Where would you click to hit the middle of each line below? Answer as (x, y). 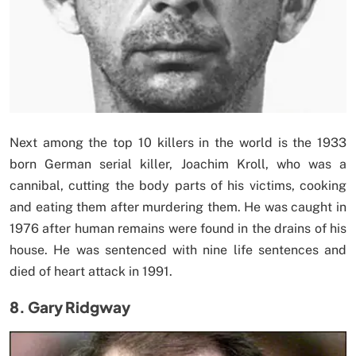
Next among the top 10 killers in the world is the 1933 (178, 143)
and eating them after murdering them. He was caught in (178, 207)
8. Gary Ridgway (70, 307)
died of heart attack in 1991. (91, 272)
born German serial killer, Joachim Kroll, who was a (178, 164)
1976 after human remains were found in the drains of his (178, 229)
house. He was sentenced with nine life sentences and (178, 250)
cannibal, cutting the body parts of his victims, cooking (178, 186)
